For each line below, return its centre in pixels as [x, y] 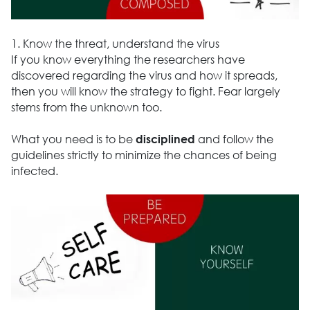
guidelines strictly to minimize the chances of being [144, 155]
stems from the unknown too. [86, 107]
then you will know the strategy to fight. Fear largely [145, 91]
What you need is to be [73, 139]
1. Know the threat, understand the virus [115, 44]
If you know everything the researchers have [128, 60]
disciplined [165, 139]
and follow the [234, 139]
